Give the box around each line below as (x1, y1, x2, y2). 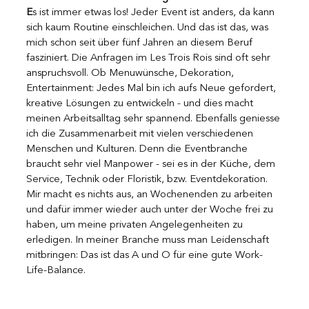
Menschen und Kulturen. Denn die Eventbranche (26, 143, 250, 154)
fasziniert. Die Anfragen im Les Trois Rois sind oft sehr (26, 52, 273, 63)
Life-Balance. (26, 265, 86, 276)
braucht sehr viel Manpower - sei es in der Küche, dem (26, 159, 278, 170)
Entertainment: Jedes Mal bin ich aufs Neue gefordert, (26, 83, 279, 94)
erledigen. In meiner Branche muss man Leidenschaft (26, 235, 272, 246)
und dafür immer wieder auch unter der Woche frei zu (26, 204, 276, 215)
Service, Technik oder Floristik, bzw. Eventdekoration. (26, 174, 270, 185)
